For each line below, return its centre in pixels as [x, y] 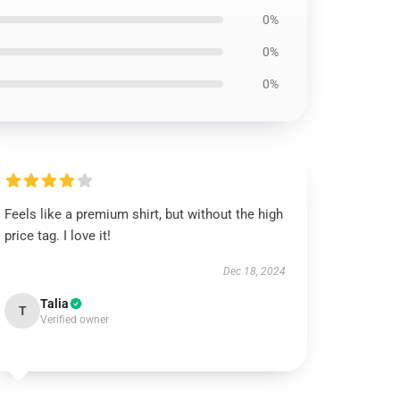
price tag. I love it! [58, 236]
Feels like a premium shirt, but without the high [144, 214]
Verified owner [75, 320]
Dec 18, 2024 [254, 271]
